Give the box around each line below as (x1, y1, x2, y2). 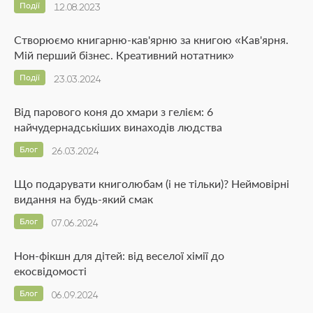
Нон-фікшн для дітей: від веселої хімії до (14, 249, 224, 263)
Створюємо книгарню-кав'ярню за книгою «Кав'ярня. (14, 33, 289, 47)
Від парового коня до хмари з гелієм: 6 (14, 105, 213, 119)
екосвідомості (14, 264, 87, 278)
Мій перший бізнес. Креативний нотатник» (14, 48, 234, 62)
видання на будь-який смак (14, 192, 153, 206)
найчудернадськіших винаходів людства (14, 120, 222, 134)
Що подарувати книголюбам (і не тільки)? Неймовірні (14, 177, 289, 191)
